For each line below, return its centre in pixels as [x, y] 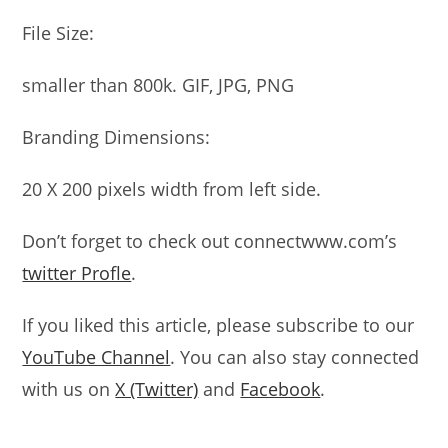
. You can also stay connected [295, 357]
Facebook [280, 389]
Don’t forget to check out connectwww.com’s [210, 241]
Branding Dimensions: [116, 137]
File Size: [58, 33]
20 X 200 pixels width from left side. [172, 189]
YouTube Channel [96, 357]
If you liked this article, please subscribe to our [218, 325]
